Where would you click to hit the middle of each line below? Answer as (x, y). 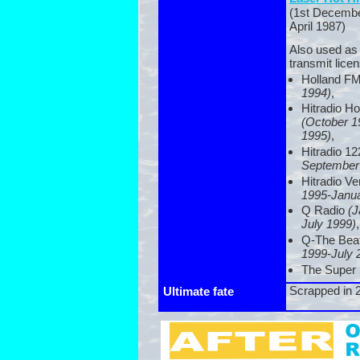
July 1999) (329, 225)
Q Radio (325, 211)
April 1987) (317, 26)
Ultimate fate (198, 292)
